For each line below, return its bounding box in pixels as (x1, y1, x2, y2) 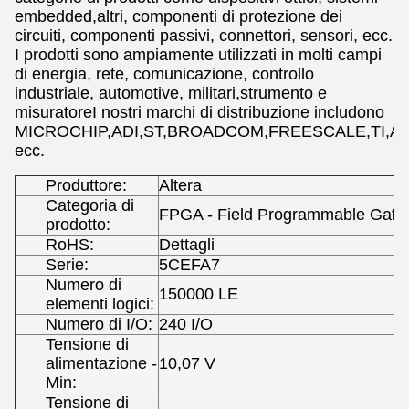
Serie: (46, 256, 89, 274)
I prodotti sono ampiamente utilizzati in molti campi (15, 46, 382, 64)
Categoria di (46, 196, 134, 215)
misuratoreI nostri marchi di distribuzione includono (15, 103, 384, 121)
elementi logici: (46, 295, 154, 313)
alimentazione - (46, 354, 157, 372)
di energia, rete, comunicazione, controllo (15, 65, 314, 83)
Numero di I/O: (46, 315, 152, 333)
